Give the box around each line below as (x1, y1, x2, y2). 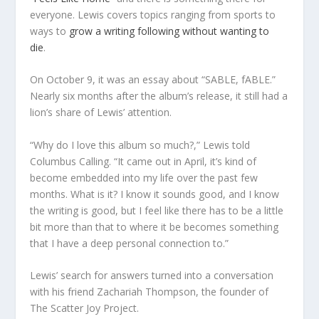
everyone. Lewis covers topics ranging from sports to (30, 7, 276, 21)
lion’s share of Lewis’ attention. (30, 105, 172, 120)
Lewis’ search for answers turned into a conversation (30, 268, 274, 282)
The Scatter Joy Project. (30, 300, 140, 315)
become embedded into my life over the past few (30, 170, 258, 184)
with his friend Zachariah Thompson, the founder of (30, 284, 269, 298)
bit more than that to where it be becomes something (30, 219, 279, 234)
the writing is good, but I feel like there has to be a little (30, 203, 284, 217)
